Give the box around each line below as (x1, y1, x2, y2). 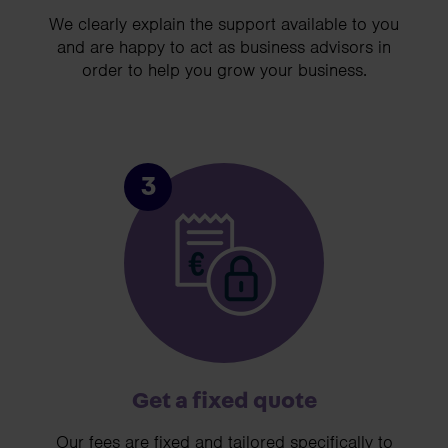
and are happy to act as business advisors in (57, 36, 391, 59)
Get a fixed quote (131, 389, 317, 414)
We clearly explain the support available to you (49, 13, 399, 36)
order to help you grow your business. (81, 59, 367, 82)
